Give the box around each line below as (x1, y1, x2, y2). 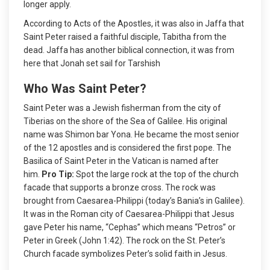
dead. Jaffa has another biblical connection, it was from (24, 45, 234, 55)
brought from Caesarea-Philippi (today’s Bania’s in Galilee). (24, 195, 245, 206)
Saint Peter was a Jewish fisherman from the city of (24, 102, 221, 113)
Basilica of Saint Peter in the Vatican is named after (24, 155, 219, 166)
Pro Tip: (42, 169, 74, 179)
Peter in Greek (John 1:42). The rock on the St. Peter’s (24, 235, 225, 245)
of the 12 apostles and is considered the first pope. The (24, 142, 231, 152)
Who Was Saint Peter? (24, 81, 146, 96)
